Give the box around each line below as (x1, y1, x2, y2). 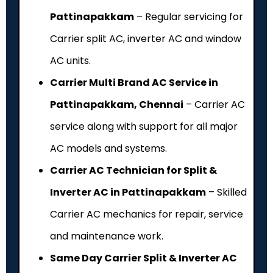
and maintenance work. (50, 229, 163, 243)
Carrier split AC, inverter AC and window (50, 31, 241, 46)
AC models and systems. (50, 141, 167, 155)
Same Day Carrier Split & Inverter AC (50, 250, 237, 265)
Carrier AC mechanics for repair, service (50, 207, 243, 221)
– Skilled (206, 185, 247, 199)
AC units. (50, 53, 91, 68)
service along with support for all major (50, 119, 238, 133)
